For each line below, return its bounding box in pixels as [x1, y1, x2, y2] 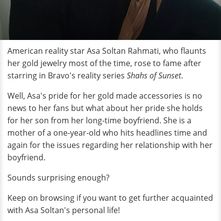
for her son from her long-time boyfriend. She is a [7, 115, 191, 126]
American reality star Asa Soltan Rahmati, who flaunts [7, 45, 206, 56]
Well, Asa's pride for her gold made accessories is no [7, 90, 202, 101]
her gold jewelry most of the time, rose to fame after [7, 58, 201, 69]
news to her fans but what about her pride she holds [7, 103, 203, 113]
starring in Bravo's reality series [7, 70, 127, 81]
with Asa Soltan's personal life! [7, 205, 122, 216]
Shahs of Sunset [127, 70, 181, 81]
